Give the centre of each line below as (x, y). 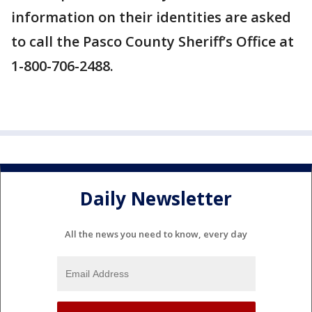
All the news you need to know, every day (156, 234)
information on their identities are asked (151, 17)
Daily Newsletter (156, 198)
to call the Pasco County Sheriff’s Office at (153, 42)
